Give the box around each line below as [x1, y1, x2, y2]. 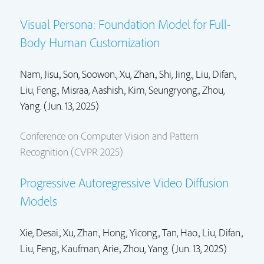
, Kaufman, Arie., [58, 241, 123, 255]
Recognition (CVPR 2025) [20, 144, 123, 159]
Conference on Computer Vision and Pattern [20, 128, 199, 143]
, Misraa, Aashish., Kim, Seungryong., [58, 82, 202, 97]
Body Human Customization [20, 34, 160, 51]
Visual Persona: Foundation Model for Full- [20, 15, 230, 32]
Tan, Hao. [162, 225, 199, 239]
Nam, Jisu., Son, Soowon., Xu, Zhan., [20, 67, 159, 81]
